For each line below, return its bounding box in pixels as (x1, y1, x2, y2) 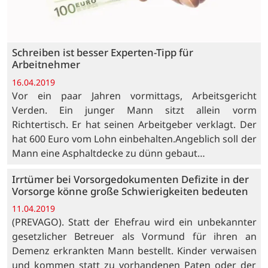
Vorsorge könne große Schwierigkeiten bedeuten (11, 184, 248, 198)
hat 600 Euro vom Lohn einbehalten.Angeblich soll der (11, 132, 257, 145)
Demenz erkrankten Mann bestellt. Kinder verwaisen (11, 244, 257, 258)
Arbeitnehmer (11, 57, 80, 72)
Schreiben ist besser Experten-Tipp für (11, 45, 193, 60)
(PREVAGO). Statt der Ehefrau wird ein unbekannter (11, 215, 257, 229)
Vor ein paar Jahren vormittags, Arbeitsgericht (11, 89, 257, 102)
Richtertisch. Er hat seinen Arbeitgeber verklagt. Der (11, 117, 257, 131)
